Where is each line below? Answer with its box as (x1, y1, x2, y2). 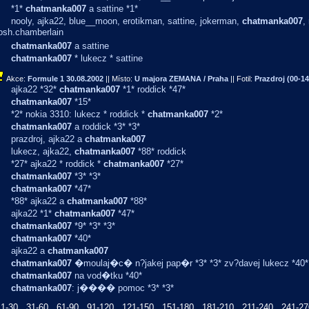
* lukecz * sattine (72, 53, 143, 63)
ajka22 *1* (11, 208, 54, 219)
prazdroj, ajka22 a (11, 134, 85, 144)
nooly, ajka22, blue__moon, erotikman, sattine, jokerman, (11, 16, 242, 26)
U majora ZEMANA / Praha (134, 74, 228, 83)
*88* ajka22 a (11, 196, 67, 206)
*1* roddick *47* (120, 84, 186, 94)
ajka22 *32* (11, 84, 59, 94)
